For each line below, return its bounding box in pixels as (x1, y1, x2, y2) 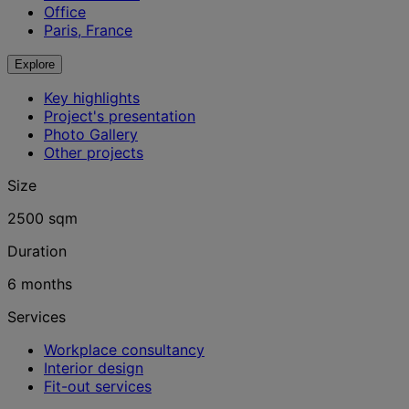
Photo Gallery (44, 125, 138, 143)
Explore (15, 58, 55, 71)
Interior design (44, 359, 143, 377)
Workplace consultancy (44, 341, 204, 359)
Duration (7, 242, 67, 260)
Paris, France (44, 21, 132, 39)
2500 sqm (7, 209, 78, 227)
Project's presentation (44, 107, 195, 125)
